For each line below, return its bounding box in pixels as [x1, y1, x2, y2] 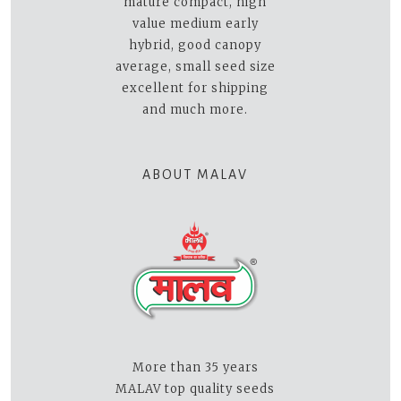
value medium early [132, 16, 259, 31]
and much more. [142, 102, 248, 117]
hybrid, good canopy [129, 38, 261, 53]
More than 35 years [132, 360, 259, 375]
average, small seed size [115, 59, 276, 74]
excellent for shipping [122, 81, 269, 96]
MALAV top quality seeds [115, 381, 275, 397]
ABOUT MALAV [142, 167, 248, 182]
